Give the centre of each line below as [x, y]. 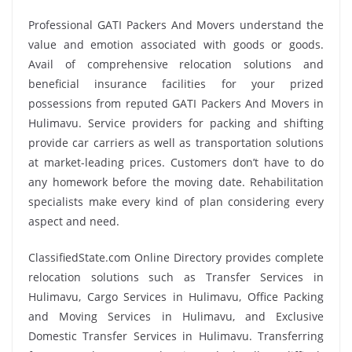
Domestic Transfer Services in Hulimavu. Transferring [176, 335]
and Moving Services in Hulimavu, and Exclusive [176, 316]
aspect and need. [74, 221]
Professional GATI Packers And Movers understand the [176, 24]
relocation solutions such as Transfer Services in [176, 277]
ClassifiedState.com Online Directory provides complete [176, 257]
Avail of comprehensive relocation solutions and [176, 64]
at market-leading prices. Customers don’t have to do [176, 162]
